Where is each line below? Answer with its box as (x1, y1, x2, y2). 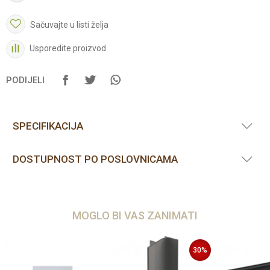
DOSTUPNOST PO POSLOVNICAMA (13, 153, 178, 165)
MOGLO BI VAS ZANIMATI (72, 209, 198, 222)
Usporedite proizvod (30, 43, 106, 54)
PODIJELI (6, 75, 45, 86)
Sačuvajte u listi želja (30, 20, 108, 30)
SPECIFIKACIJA (13, 120, 83, 132)
